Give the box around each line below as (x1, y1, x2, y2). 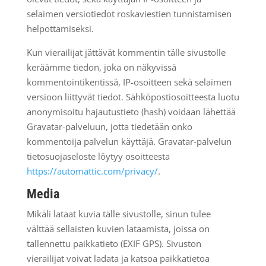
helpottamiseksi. (26, 23, 94, 34)
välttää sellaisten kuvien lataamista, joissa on (26, 223, 210, 235)
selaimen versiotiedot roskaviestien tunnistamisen (26, 8, 232, 20)
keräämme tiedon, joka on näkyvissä (26, 61, 176, 73)
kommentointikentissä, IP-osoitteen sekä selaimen (26, 76, 232, 88)
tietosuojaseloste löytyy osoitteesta (26, 150, 170, 162)
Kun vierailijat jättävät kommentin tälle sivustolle (26, 46, 226, 58)
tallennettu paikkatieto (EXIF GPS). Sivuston (26, 237, 201, 249)
